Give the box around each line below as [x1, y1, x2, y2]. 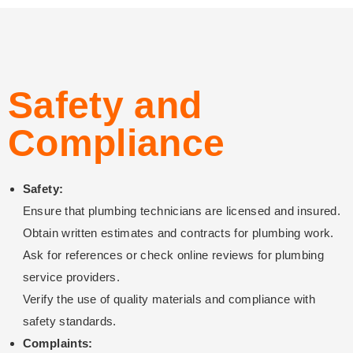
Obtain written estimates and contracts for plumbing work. [22, 226, 334, 240]
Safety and [8, 84, 203, 127]
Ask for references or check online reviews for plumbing [22, 248, 325, 262]
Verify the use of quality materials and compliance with [22, 292, 316, 307]
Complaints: [22, 336, 93, 351]
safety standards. [22, 314, 117, 329]
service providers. [22, 270, 121, 284]
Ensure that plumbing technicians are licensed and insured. [22, 204, 341, 218]
